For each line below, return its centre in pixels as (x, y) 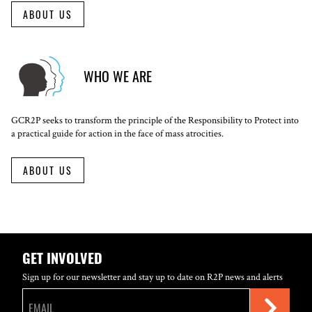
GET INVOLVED (62, 258)
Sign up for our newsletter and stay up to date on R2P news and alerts (153, 277)
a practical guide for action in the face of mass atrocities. (117, 134)
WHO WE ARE (118, 76)
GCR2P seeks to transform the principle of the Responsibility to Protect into (155, 120)
